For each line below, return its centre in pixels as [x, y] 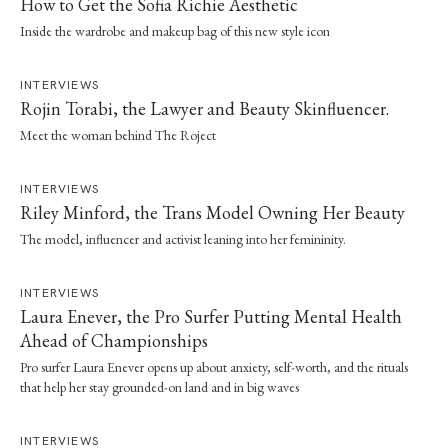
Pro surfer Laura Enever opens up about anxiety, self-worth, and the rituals [214, 367]
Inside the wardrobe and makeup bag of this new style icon [175, 31]
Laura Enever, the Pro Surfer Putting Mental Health [211, 316]
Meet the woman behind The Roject [118, 135]
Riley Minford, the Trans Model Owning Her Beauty [212, 212]
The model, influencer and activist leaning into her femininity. [183, 239]
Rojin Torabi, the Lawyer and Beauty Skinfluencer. [204, 108]
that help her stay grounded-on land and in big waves [159, 387]
